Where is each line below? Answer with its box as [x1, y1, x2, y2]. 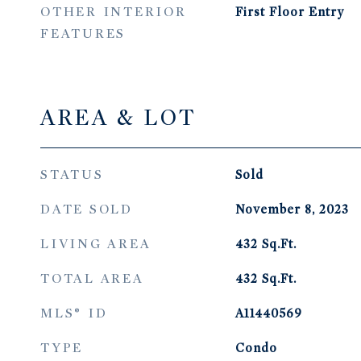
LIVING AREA [40, 236, 151, 252]
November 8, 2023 [234, 202, 349, 217]
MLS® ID [40, 305, 108, 322]
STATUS [40, 167, 104, 183]
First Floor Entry [234, 5, 344, 19]
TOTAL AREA [40, 271, 144, 287]
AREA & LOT [40, 104, 197, 131]
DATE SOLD [40, 201, 133, 218]
